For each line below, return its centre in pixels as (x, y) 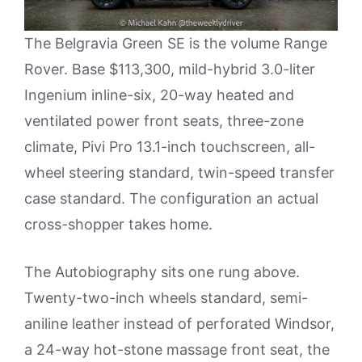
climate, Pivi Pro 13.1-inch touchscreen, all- (170, 146)
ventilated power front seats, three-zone (164, 120)
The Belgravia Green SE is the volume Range (176, 43)
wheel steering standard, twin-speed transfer (179, 172)
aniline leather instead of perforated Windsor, (179, 323)
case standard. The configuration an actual (171, 198)
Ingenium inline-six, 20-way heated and (159, 95)
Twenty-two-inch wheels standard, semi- (166, 297)
